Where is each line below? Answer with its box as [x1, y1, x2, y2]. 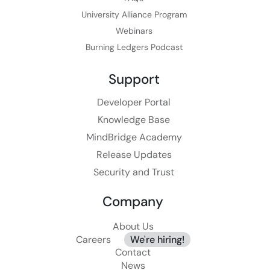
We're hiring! [130, 233, 184, 246]
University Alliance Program [81, 9, 187, 20]
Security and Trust [93, 166, 174, 179]
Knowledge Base [98, 113, 170, 127]
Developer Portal [97, 96, 171, 109]
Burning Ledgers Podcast [85, 42, 183, 53]
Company [102, 193, 164, 211]
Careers [75, 233, 113, 246]
